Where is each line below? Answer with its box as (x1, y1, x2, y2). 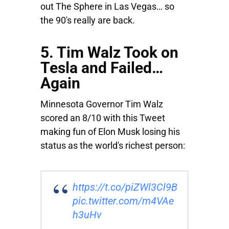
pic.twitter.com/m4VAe (73, 195, 174, 208)
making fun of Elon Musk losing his (40, 126, 180, 138)
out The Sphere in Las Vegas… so (40, 1, 174, 12)
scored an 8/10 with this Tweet (40, 112, 165, 124)
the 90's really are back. (40, 15, 135, 26)
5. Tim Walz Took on (40, 43, 178, 62)
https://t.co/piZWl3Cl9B (73, 181, 177, 194)
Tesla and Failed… (40, 59, 163, 77)
